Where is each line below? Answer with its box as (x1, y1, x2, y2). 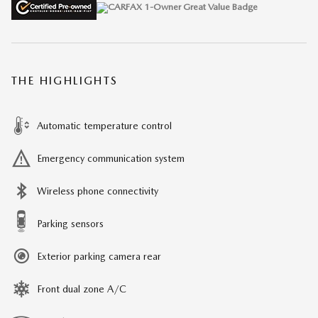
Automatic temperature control (37, 119, 172, 131)
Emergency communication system (37, 152, 185, 164)
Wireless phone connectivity (37, 185, 158, 197)
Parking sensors (37, 217, 104, 229)
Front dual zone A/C (37, 283, 126, 295)
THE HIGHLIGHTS (11, 73, 119, 87)
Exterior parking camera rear (37, 250, 161, 262)
